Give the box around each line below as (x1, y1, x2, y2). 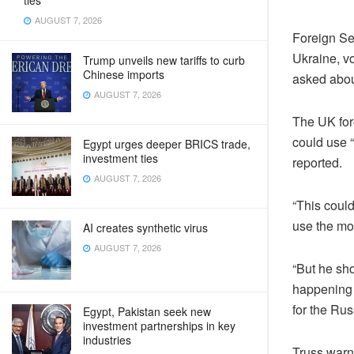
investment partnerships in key (83, 318, 235, 333)
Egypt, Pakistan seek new (83, 303, 211, 319)
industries (83, 332, 131, 348)
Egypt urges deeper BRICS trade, (83, 136, 250, 152)
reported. (292, 153, 342, 171)
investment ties (83, 150, 158, 166)
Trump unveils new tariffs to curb (83, 52, 245, 68)
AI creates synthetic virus (83, 220, 208, 235)
